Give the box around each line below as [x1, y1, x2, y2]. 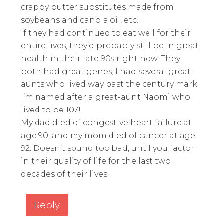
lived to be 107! [21, 105, 81, 115]
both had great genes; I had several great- [21, 67, 194, 76]
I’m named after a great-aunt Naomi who [21, 92, 191, 102]
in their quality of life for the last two [21, 156, 171, 166]
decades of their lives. [21, 169, 109, 179]
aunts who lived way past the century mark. [21, 79, 199, 89]
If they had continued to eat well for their [21, 28, 191, 38]
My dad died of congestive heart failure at [21, 118, 192, 128]
